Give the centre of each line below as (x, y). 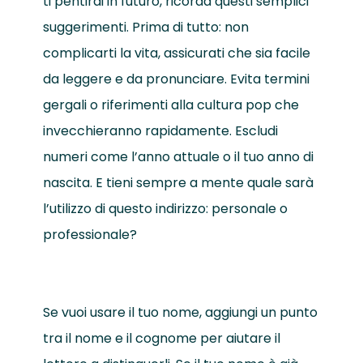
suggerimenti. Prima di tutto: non (145, 27)
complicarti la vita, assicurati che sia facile (176, 53)
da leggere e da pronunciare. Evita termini (176, 79)
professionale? (90, 234)
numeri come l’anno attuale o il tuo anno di (178, 156)
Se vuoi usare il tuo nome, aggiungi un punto (180, 312)
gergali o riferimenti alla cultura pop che (171, 105)
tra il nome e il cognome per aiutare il (161, 338)
